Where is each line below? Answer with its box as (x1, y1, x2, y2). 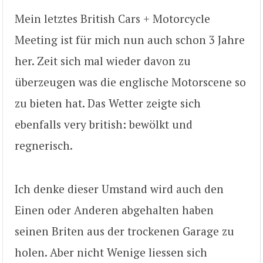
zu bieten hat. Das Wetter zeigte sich (15, 95, 201, 110)
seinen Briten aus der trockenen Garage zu (15, 223, 234, 238)
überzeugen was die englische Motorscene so (15, 74, 246, 89)
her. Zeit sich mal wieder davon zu (15, 53, 191, 68)
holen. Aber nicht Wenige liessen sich (15, 244, 207, 259)
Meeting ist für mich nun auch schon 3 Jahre (15, 32, 245, 47)
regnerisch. (15, 137, 73, 153)
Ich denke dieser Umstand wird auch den (15, 181, 224, 196)
